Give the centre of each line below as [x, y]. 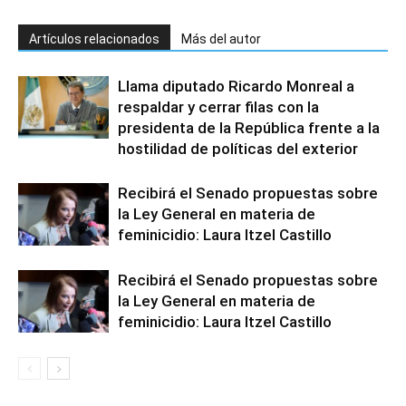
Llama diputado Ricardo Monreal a [236, 87]
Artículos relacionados [94, 39]
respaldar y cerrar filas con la [218, 107]
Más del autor [221, 39]
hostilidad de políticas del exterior [238, 149]
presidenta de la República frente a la [249, 128]
